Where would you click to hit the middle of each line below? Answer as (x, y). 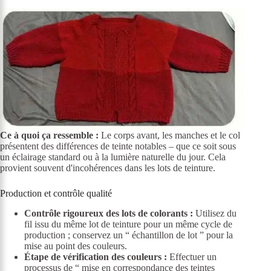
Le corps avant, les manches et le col (169, 135)
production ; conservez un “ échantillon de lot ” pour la (129, 235)
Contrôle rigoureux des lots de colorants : (109, 213)
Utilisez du (215, 213)
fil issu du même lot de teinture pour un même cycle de (128, 224)
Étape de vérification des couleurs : (96, 256)
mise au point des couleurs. (76, 246)
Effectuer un (192, 256)
